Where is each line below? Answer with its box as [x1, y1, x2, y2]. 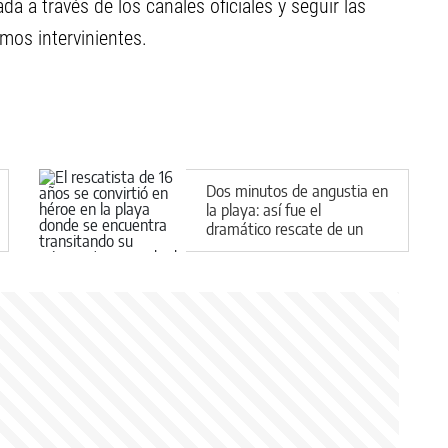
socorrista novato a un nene [206, 237, 387, 258]
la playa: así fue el [206, 199, 321, 220]
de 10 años [206, 256, 275, 277]
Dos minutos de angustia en [206, 180, 388, 201]
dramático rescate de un [206, 218, 363, 239]
